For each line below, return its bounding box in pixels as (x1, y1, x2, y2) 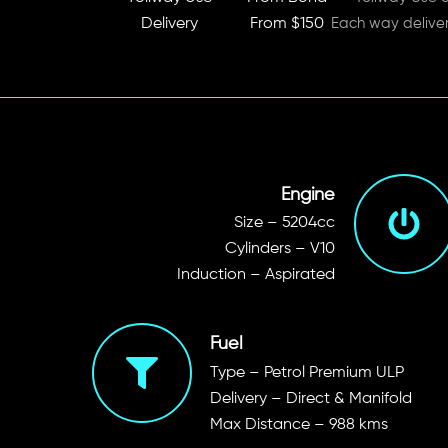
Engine (280, 185, 335, 204)
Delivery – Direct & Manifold (209, 390, 412, 407)
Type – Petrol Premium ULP (209, 364, 404, 381)
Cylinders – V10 (224, 241, 335, 258)
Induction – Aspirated (176, 267, 335, 284)
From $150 (250, 16, 324, 33)
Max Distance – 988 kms (209, 416, 388, 433)
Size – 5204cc (233, 215, 335, 232)
